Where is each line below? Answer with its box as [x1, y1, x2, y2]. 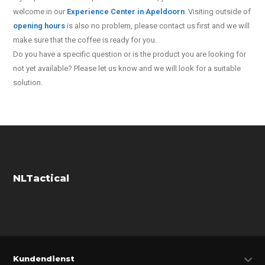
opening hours [13, 21, 66, 30]
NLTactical [13, 173, 70, 184]
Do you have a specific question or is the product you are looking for [13, 50, 247, 59]
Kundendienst [13, 254, 75, 263]
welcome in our [13, 7, 67, 16]
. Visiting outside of [185, 7, 251, 16]
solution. [13, 78, 43, 87]
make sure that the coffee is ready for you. [13, 35, 157, 44]
